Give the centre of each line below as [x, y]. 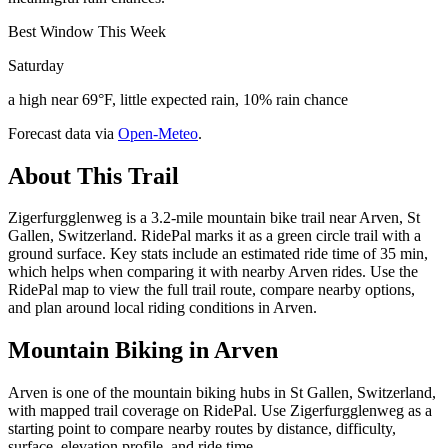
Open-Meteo [158, 133]
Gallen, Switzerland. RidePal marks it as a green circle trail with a [214, 236]
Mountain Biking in [111, 350]
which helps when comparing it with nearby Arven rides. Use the [213, 272]
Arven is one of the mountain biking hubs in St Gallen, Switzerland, [222, 393]
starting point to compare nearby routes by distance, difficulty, [202, 429]
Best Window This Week [87, 31]
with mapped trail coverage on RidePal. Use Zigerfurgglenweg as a [220, 411]
